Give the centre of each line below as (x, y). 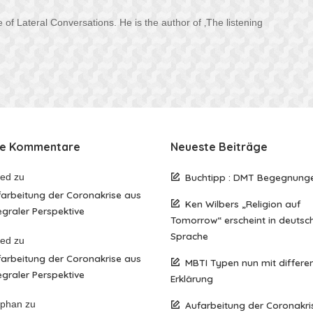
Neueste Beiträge (219, 147)
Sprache (189, 236)
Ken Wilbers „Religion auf (243, 204)
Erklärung (192, 279)
